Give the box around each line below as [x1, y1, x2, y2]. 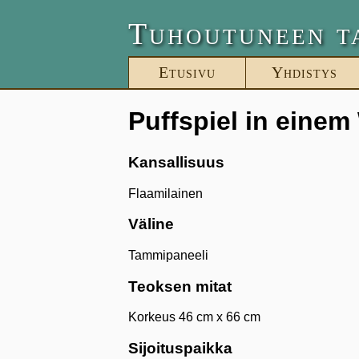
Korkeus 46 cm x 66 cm [128, 310, 260, 325]
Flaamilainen [128, 186, 203, 200]
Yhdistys [271, 63, 337, 81]
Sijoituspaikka [128, 340, 232, 357]
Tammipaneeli [128, 248, 208, 263]
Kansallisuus [128, 153, 224, 171]
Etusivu [159, 63, 216, 81]
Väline [128, 216, 174, 233]
